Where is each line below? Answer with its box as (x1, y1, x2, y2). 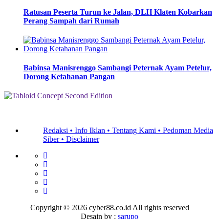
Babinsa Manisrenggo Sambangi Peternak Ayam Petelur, (23, 64, 212, 72)
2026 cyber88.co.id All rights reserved (71, 203, 189, 212)
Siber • (43, 135, 66, 144)
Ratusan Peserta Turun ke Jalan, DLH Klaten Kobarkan (23, 7, 212, 16)
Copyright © (30, 203, 71, 212)
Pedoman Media (163, 126, 213, 135)
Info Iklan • (75, 126, 112, 135)
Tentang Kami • (112, 126, 163, 135)
